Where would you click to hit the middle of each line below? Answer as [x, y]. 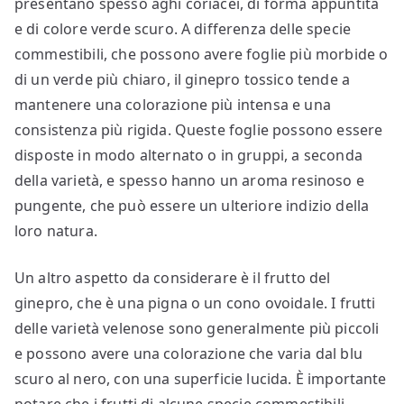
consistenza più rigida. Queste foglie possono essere [199, 130]
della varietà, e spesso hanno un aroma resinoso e [189, 181]
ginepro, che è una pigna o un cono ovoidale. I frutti [195, 303]
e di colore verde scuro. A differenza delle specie [183, 29]
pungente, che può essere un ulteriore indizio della [192, 206]
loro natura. [56, 231]
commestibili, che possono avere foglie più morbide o [202, 55]
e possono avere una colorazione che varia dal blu [188, 354]
